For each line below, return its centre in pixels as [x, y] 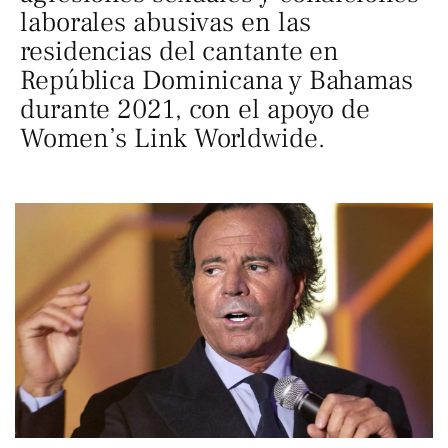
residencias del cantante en [180, 51]
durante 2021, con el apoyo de [195, 109]
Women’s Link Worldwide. [172, 138]
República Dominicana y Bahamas [216, 80]
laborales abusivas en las [165, 22]
